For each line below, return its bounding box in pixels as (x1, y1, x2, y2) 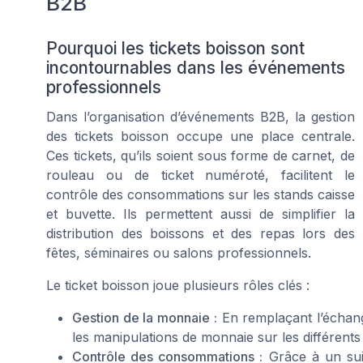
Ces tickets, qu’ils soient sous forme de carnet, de (46, 147, 355, 164)
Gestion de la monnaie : (72, 310, 217, 327)
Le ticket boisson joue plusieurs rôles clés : (46, 277, 310, 294)
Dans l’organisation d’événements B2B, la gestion (46, 109, 355, 126)
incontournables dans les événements (46, 58, 345, 79)
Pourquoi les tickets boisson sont (46, 38, 305, 59)
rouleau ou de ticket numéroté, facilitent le (46, 167, 355, 184)
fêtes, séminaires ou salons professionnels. (46, 245, 311, 262)
